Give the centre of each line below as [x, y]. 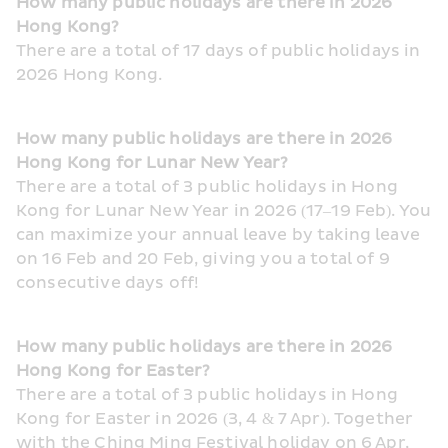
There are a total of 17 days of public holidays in [218, 51]
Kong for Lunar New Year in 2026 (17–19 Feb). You [224, 211]
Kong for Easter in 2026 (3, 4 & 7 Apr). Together [215, 419]
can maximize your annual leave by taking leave [218, 235]
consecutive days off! [108, 283]
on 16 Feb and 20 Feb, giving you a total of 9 [203, 259]
